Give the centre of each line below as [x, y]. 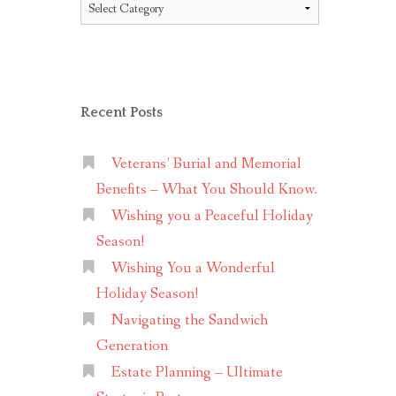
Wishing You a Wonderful [193, 269]
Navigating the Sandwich [189, 321]
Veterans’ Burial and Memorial [206, 164]
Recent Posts [121, 113]
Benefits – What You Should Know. [206, 190]
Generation [132, 346]
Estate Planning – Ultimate [197, 373]
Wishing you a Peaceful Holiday [212, 217]
